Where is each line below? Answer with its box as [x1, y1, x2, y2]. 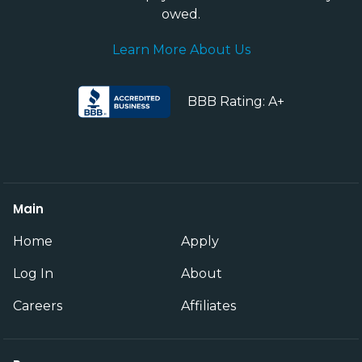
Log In [13, 265, 53, 281]
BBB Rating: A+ [187, 93, 284, 109]
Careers [13, 297, 62, 314]
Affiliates [181, 297, 236, 314]
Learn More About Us [112, 41, 250, 57]
